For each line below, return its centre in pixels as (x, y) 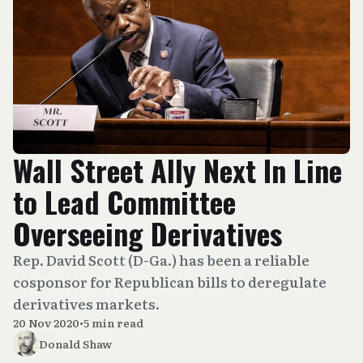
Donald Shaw (75, 344)
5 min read (113, 322)
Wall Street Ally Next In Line (177, 170)
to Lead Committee (124, 201)
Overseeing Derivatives (147, 233)
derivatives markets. (86, 303)
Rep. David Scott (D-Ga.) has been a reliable (161, 260)
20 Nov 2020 (46, 322)
